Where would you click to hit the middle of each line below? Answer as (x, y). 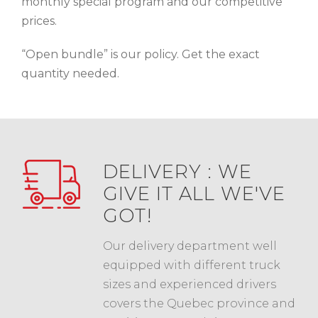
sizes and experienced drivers (190, 284)
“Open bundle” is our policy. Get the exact (141, 54)
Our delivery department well (190, 246)
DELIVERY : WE (177, 171)
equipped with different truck (192, 265)
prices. (39, 21)
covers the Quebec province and (199, 303)
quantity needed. (70, 73)
